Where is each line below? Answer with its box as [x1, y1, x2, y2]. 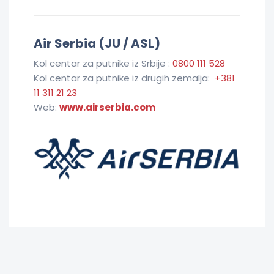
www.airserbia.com [59, 100, 155, 114]
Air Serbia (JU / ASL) [34, 34, 160, 52]
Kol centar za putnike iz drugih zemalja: [34, 71, 215, 84]
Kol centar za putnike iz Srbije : [34, 56, 172, 70]
